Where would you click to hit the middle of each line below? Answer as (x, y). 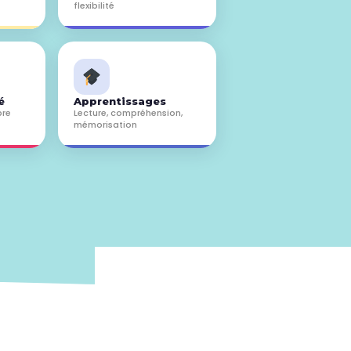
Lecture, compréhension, (128, 112)
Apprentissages (120, 101)
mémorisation (105, 124)
